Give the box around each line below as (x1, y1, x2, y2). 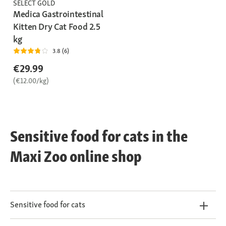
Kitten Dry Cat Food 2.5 (13, 21, 100, 33)
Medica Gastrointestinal (13, 8, 103, 20)
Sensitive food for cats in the (10, 126, 188, 147)
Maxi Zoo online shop (10, 146, 142, 167)
